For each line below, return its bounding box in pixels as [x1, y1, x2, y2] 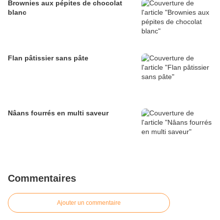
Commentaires [8, 173, 76, 184]
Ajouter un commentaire [57, 199, 121, 207]
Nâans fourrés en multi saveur [8, 109, 109, 117]
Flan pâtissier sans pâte [8, 54, 88, 62]
